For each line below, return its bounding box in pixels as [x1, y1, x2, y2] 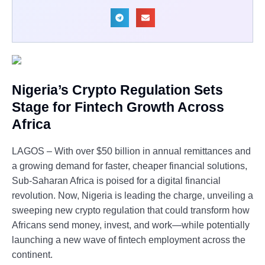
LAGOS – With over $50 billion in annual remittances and [12, 146, 251, 157]
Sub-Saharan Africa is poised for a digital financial [12, 176, 221, 186]
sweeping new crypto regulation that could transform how [12, 205, 250, 216]
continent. [12, 250, 53, 260]
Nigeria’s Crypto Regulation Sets [12, 82, 223, 98]
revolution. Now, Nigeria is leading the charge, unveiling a [12, 190, 253, 201]
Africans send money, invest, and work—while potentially [12, 220, 250, 231]
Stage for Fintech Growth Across [12, 99, 224, 115]
